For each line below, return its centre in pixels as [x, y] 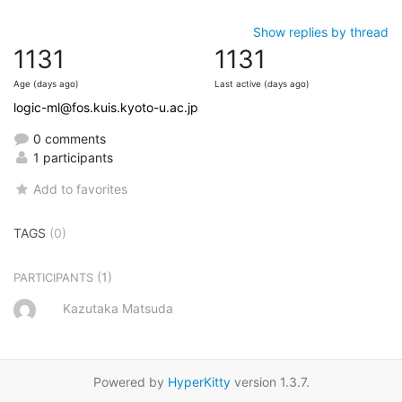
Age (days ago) [46, 83]
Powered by [130, 381]
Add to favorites [81, 188]
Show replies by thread [321, 31]
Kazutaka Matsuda [118, 308]
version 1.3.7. [270, 381]
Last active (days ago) [262, 83]
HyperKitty [199, 381]
